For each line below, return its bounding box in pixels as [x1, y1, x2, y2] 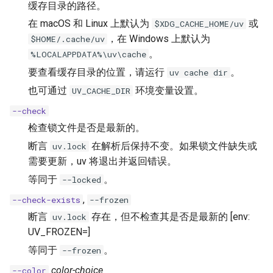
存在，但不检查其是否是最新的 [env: [89, 210, 250, 222]
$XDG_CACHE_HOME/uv [154, 18, 244, 30]
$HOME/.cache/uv [30, 34, 105, 45]
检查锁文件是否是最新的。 [28, 122, 145, 134]
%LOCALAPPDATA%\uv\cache [30, 49, 146, 60]
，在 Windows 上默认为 [107, 33, 210, 45]
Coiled [157, 9, 185, 20]
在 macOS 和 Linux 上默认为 [28, 18, 152, 30]
